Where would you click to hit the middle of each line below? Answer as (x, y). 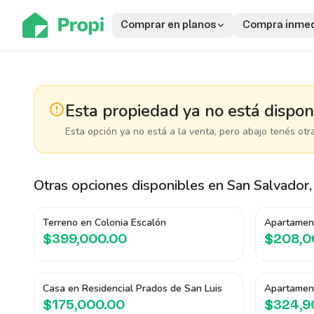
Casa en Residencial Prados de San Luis (132, 288)
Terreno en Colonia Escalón (104, 223)
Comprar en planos (168, 25)
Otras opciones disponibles (119, 185)
